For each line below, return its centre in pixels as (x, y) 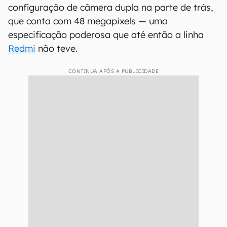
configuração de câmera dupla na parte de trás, (110, 7)
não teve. (56, 48)
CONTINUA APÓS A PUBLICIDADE (113, 71)
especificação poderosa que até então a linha (106, 35)
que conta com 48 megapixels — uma (88, 21)
